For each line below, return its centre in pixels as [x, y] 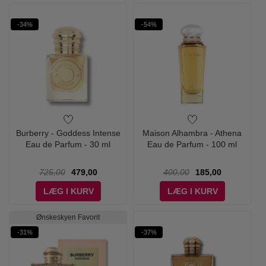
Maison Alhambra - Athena [192, 133]
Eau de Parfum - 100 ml [192, 144]
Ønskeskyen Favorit [68, 217]
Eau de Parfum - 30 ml [68, 144]
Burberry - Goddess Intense [68, 133]
